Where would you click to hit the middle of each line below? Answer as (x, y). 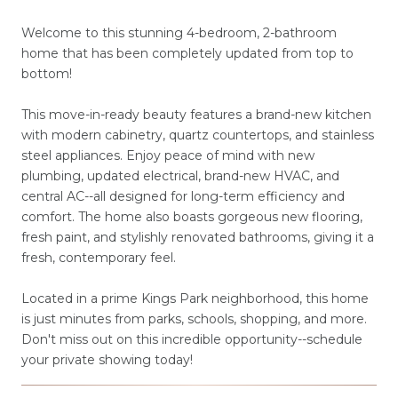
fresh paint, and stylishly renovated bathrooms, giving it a (198, 237)
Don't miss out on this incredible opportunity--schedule (192, 339)
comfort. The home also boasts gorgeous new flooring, (192, 216)
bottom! (47, 73)
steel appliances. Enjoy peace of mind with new (168, 155)
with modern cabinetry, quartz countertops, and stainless (198, 135)
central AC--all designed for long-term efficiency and (183, 196)
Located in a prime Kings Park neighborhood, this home (195, 298)
